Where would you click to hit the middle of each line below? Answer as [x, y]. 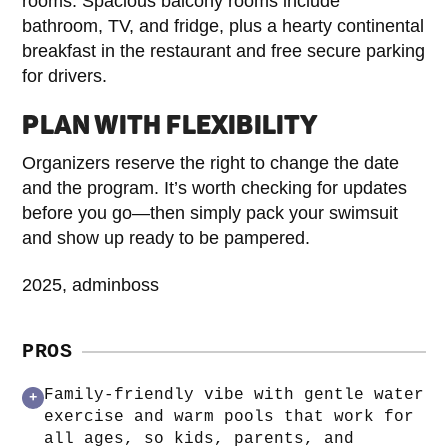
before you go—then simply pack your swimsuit [210, 212]
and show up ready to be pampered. [166, 237]
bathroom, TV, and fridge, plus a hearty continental [223, 25]
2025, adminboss [91, 284]
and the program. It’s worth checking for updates [215, 187]
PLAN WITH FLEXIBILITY [170, 125]
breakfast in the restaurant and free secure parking [224, 50]
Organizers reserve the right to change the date [211, 162]
